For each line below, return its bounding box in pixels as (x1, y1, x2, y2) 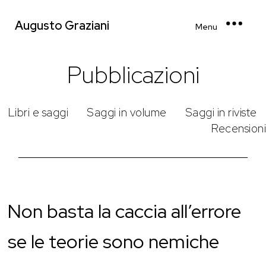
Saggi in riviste (185, 104, 257, 120)
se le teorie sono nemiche (8, 228, 220, 254)
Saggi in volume (87, 104, 167, 120)
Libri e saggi (8, 104, 68, 120)
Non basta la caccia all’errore (8, 198, 242, 224)
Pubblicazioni (66, 58, 199, 90)
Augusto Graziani (15, 17, 109, 33)
